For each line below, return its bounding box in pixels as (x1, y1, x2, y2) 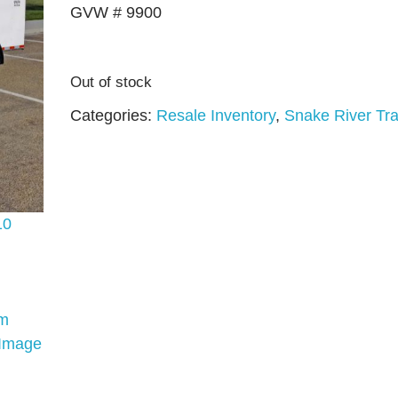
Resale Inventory (155, 107, 275, 124)
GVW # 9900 (69, 4, 162, 21)
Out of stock (69, 74, 152, 91)
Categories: (69, 107, 156, 124)
